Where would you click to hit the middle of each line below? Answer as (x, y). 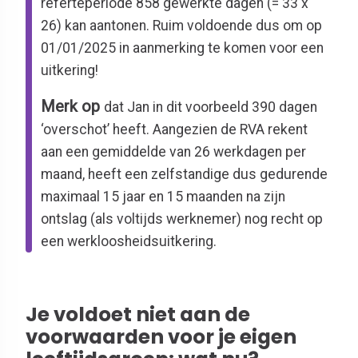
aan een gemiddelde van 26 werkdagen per (174, 152)
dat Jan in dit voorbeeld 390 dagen (211, 107)
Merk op (73, 107)
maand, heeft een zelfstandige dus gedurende (185, 175)
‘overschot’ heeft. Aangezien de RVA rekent (175, 130)
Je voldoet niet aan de (138, 314)
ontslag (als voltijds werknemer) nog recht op (182, 219)
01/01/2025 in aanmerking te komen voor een (183, 48)
